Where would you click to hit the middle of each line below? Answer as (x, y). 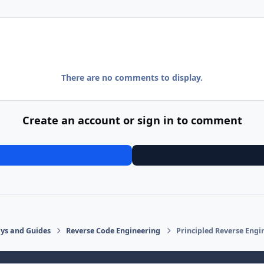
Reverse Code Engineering (113, 231)
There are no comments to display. (132, 78)
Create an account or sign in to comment (132, 120)
